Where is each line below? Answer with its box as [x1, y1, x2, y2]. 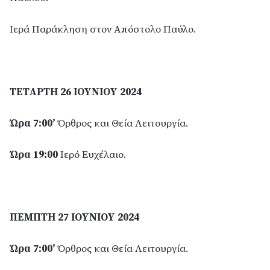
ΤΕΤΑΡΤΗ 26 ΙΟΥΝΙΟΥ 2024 [10, 85, 142, 99]
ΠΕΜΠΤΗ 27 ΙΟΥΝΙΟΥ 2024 [10, 210, 139, 225]
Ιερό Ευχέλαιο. [58, 148, 126, 162]
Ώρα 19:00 [10, 148, 58, 162]
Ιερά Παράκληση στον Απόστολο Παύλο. [10, 22, 196, 37]
